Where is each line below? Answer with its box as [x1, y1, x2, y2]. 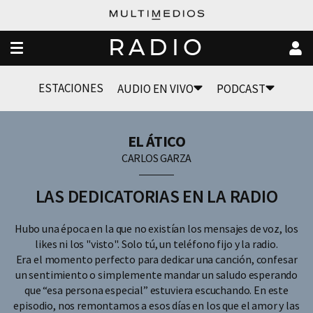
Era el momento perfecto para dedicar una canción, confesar [15, 252, 298, 266]
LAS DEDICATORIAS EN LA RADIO [35, 184, 278, 208]
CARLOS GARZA [122, 151, 191, 165]
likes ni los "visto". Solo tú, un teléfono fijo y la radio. [35, 237, 278, 251]
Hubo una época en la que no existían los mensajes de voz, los [14, 221, 299, 235]
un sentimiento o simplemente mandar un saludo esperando [15, 268, 298, 282]
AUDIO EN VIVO [117, 80, 194, 96]
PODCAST [217, 80, 265, 96]
